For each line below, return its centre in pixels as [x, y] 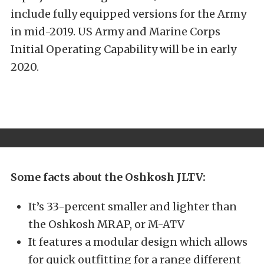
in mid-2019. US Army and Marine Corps [115, 32]
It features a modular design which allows [138, 242]
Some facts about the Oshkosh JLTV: [108, 177]
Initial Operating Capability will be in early [123, 49]
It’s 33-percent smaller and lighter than [133, 206]
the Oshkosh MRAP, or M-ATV [106, 224]
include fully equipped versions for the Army [128, 14]
